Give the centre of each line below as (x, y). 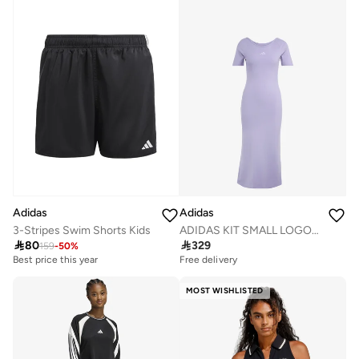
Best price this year (56, 260)
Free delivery (208, 260)
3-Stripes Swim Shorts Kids (82, 231)
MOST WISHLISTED (225, 291)
